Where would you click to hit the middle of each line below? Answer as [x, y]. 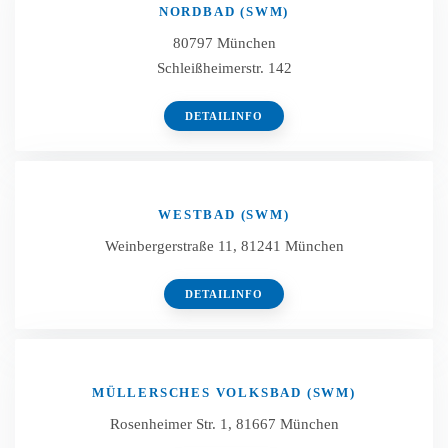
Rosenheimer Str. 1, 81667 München [224, 424]
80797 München [224, 43]
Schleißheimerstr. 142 [224, 68]
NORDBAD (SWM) [224, 11]
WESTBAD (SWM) [224, 214]
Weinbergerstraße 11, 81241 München [224, 246]
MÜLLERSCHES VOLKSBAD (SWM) [224, 392]
